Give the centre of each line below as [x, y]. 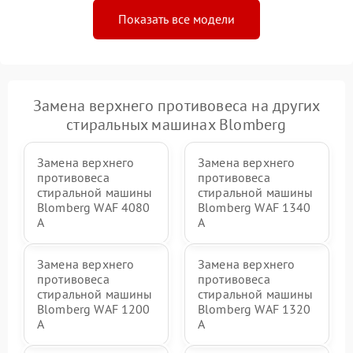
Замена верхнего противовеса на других [176, 106]
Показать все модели [176, 19]
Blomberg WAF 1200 [94, 309]
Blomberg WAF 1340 [255, 208]
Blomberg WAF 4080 [94, 208]
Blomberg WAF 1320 [255, 309]
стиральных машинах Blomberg [176, 125]
